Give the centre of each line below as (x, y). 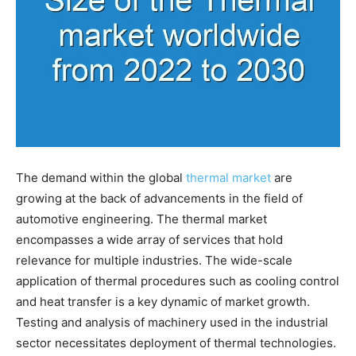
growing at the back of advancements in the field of (159, 198)
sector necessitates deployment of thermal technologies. (176, 342)
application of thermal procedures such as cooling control (178, 281)
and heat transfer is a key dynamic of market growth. (163, 301)
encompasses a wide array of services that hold (149, 239)
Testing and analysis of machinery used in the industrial (172, 322)
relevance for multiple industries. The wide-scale (154, 260)
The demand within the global (101, 177)
